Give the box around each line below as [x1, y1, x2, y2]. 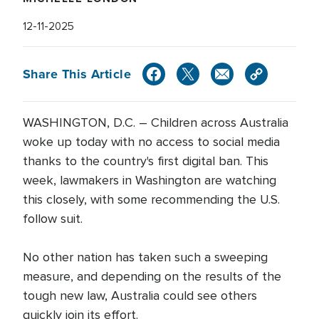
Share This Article [23, 64, 132, 83]
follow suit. [23, 211, 83, 226]
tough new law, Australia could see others [23, 288, 257, 303]
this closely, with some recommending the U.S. [23, 192, 280, 207]
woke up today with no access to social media [23, 134, 280, 150]
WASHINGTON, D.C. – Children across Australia [23, 115, 288, 130]
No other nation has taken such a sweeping [23, 249, 268, 265]
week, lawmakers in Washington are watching [23, 172, 276, 188]
